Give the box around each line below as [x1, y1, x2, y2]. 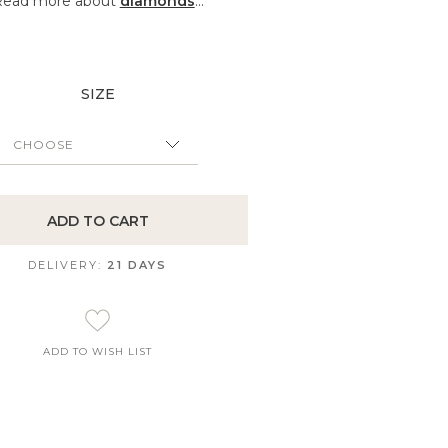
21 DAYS [107, 258, 168, 273]
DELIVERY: [28, 258, 108, 273]
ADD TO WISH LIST [43, 345, 153, 359]
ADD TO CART [46, 212, 149, 231]
